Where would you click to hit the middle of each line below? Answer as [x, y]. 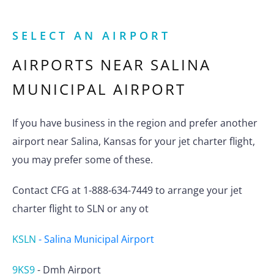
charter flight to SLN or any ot [80, 209]
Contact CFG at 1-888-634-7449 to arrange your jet [127, 191]
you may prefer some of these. [83, 160]
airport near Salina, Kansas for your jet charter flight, [134, 142]
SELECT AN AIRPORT [91, 36]
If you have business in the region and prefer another [135, 123]
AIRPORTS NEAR [81, 65]
